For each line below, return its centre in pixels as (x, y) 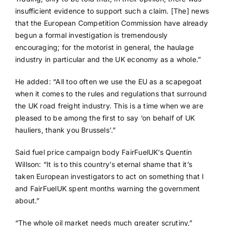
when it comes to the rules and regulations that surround (111, 94)
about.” (27, 201)
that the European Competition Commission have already (111, 23)
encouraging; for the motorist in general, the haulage (104, 47)
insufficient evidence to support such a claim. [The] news (112, 11)
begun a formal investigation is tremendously (91, 35)
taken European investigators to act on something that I (109, 177)
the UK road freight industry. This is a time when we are (109, 106)
